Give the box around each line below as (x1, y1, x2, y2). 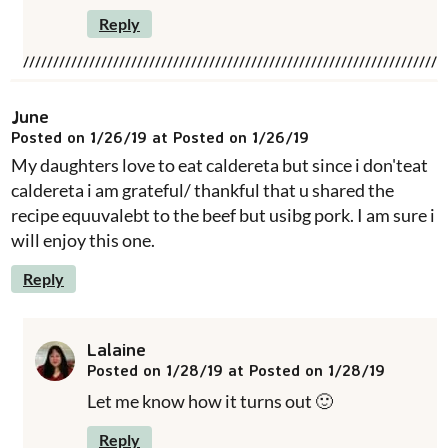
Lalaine (87, 337, 146, 360)
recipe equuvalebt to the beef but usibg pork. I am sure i (11, 203, 435, 226)
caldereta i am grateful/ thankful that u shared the (11, 178, 394, 201)
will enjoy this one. (11, 228, 155, 251)
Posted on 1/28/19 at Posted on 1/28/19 (87, 359, 385, 380)
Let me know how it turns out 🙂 (87, 389, 333, 412)
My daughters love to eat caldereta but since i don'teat (11, 153, 428, 176)
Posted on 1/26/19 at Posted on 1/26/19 (11, 126, 309, 147)
